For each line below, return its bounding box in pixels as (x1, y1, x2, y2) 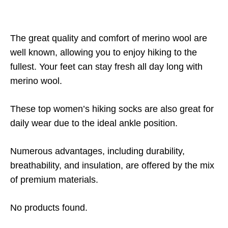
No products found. (10, 203, 88, 213)
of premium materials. (10, 175, 98, 185)
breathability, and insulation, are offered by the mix (10, 160, 214, 170)
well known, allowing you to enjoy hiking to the (10, 47, 197, 58)
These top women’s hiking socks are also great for (10, 104, 214, 114)
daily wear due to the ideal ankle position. (10, 118, 178, 128)
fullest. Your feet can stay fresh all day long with (10, 62, 203, 72)
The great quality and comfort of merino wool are (10, 33, 207, 43)
